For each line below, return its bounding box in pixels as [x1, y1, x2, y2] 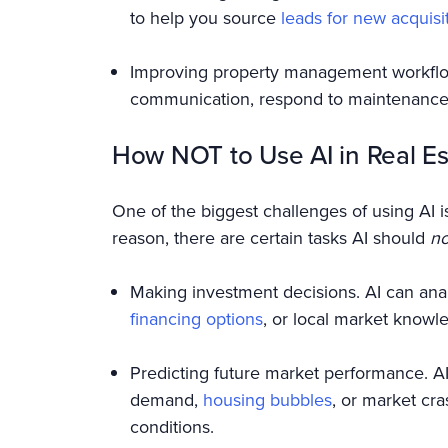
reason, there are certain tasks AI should [112, 225, 430, 251]
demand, [130, 387, 203, 413]
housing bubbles [203, 387, 332, 413]
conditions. [130, 414, 214, 440]
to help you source [130, 5, 281, 31]
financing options [130, 306, 263, 332]
